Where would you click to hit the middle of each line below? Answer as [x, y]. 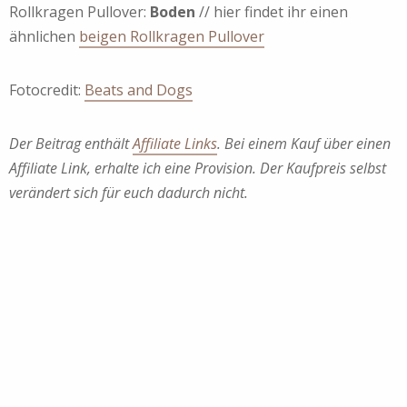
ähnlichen [44, 36]
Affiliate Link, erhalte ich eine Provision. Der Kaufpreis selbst [198, 168]
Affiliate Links [175, 143]
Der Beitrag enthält [71, 143]
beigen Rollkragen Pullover [172, 36]
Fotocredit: [47, 89]
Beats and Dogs [139, 89]
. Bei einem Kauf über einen [304, 143]
